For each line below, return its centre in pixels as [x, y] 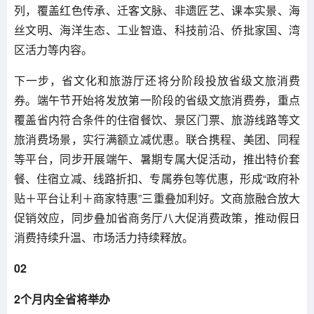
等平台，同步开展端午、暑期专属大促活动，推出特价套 [157, 159]
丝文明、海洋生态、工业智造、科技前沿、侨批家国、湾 [157, 30]
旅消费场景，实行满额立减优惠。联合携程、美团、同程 [157, 139]
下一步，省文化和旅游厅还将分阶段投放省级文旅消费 [157, 80]
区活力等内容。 [53, 49]
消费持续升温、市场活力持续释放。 [104, 237]
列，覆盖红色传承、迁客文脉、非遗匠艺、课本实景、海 [157, 10]
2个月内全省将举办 [62, 299]
